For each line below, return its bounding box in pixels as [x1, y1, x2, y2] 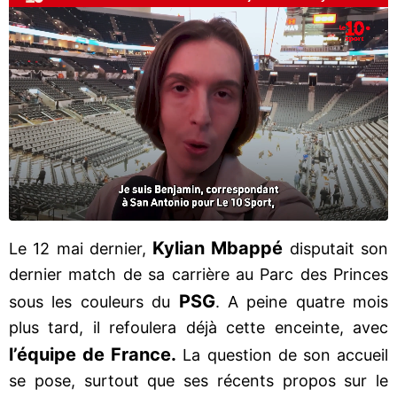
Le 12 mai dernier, [9, 238, 153, 258]
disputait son [289, 238, 389, 258]
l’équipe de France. [9, 343, 177, 365]
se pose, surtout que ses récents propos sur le [9, 370, 388, 390]
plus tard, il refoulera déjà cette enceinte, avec [9, 317, 388, 337]
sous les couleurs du [9, 292, 179, 311]
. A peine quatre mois [214, 292, 388, 311]
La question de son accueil [176, 345, 389, 364]
